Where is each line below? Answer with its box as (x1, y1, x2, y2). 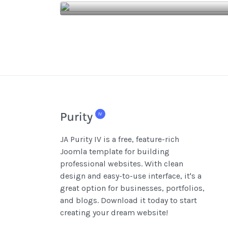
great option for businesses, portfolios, (60, 183, 205, 193)
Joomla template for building (60, 147, 169, 157)
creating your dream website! (60, 208, 168, 218)
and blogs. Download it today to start (60, 195, 197, 206)
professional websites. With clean (60, 159, 183, 169)
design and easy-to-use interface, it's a (60, 171, 202, 181)
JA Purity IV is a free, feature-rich (60, 134, 179, 145)
